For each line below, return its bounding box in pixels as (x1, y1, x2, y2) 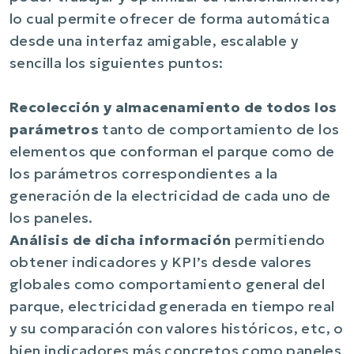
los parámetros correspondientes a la (9, 165, 278, 183)
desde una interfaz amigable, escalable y (9, 32, 298, 51)
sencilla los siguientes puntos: (9, 55, 224, 73)
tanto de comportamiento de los (99, 121, 340, 139)
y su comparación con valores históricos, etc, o (9, 320, 344, 338)
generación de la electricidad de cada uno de (9, 187, 331, 205)
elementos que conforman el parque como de (9, 143, 335, 161)
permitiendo (231, 232, 326, 250)
